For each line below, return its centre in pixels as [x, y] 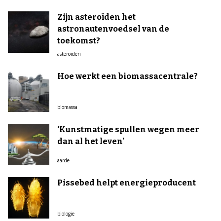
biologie [66, 214]
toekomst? [79, 41]
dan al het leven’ [91, 141]
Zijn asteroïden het [96, 17]
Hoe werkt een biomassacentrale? [128, 76]
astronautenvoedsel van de [113, 29]
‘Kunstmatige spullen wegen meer [128, 129]
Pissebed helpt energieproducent [127, 183]
